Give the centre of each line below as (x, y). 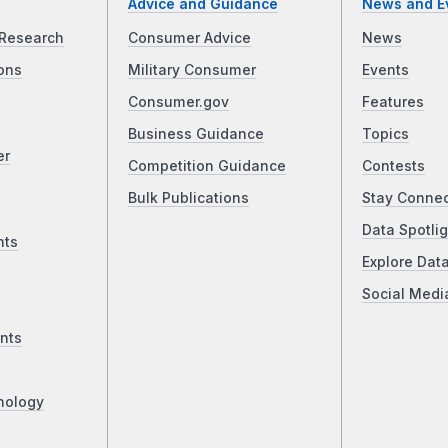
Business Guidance (196, 134)
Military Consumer (192, 70)
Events (385, 70)
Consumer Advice (190, 38)
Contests (393, 166)
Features (392, 102)
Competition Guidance (207, 166)
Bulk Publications (189, 198)
